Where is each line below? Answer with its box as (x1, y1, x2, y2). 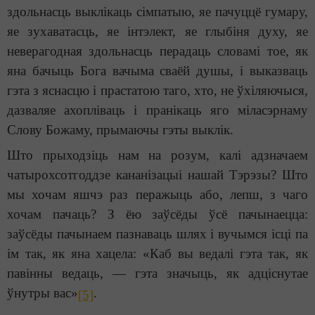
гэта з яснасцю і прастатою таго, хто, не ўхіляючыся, (7, 83, 308, 98)
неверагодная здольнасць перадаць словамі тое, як (7, 44, 308, 59)
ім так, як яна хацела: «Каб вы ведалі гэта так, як (7, 246, 308, 262)
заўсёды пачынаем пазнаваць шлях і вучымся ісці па (7, 226, 308, 242)
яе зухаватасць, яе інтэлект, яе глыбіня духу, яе (7, 24, 308, 39)
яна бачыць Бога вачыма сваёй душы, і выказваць (7, 63, 308, 79)
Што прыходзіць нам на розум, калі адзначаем (7, 148, 308, 163)
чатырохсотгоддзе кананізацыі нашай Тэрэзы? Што (7, 167, 308, 183)
